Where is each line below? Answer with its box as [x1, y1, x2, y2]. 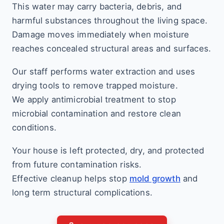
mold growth [129, 173, 180, 183]
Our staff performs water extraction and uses [12, 66, 195, 76]
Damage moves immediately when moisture [12, 29, 189, 39]
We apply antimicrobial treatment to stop [12, 94, 176, 104]
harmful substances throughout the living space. [12, 15, 207, 25]
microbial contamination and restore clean [12, 108, 181, 118]
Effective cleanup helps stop [12, 173, 129, 183]
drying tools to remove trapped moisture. [12, 80, 178, 90]
